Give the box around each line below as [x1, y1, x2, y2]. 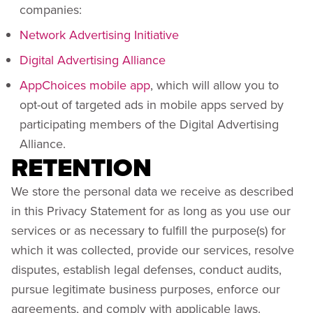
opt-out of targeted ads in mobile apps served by [20, 96, 284, 113]
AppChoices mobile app [20, 76, 150, 94]
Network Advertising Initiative [20, 26, 179, 43]
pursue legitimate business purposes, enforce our [11, 280, 280, 298]
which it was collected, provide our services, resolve [11, 241, 294, 259]
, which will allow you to [150, 76, 279, 94]
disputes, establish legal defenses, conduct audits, [11, 261, 282, 278]
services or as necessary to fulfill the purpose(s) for [11, 221, 286, 239]
